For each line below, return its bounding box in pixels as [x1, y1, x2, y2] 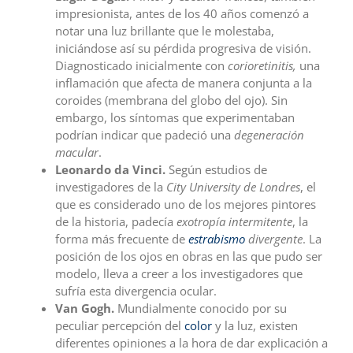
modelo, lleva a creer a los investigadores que [55, 266, 303, 282]
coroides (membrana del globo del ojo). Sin [55, 92, 288, 109]
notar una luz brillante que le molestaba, [55, 23, 274, 39]
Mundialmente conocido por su [117, 300, 287, 317]
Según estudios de [165, 162, 267, 178]
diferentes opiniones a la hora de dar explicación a [55, 335, 328, 351]
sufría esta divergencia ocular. [55, 283, 217, 299]
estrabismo [188, 231, 245, 247]
